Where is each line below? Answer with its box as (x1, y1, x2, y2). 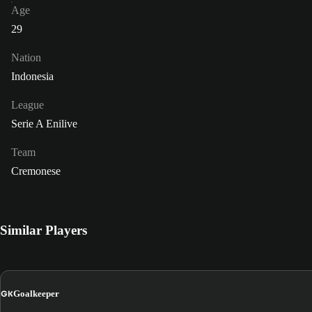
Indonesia (11, 70, 54, 82)
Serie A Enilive (11, 117, 77, 130)
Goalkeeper (13, 288, 59, 299)
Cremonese (11, 164, 61, 177)
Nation (11, 51, 41, 63)
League (11, 98, 44, 111)
